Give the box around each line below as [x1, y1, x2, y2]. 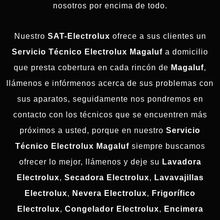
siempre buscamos [131, 142, 205, 151]
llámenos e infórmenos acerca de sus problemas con [6, 79, 214, 88]
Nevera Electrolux [72, 189, 147, 198]
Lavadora [162, 158, 201, 166]
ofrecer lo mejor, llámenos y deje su [19, 158, 162, 166]
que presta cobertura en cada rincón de [14, 63, 171, 72]
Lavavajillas [154, 173, 204, 182]
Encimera [164, 205, 203, 214]
